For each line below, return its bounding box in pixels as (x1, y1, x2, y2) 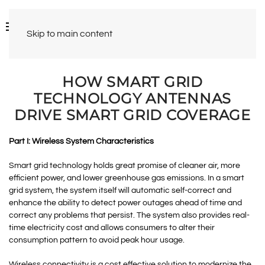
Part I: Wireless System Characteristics (9, 137, 154, 146)
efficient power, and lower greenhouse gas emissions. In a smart (9, 174, 244, 182)
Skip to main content (27, 29, 112, 38)
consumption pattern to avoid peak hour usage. (9, 236, 185, 244)
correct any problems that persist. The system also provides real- (9, 211, 250, 219)
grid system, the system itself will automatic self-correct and (9, 186, 231, 195)
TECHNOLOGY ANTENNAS (33, 90, 232, 107)
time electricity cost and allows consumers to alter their (9, 224, 215, 232)
